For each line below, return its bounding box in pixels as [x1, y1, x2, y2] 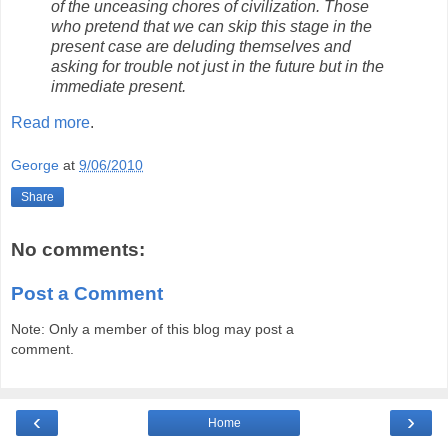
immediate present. [51, 77, 186, 95]
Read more [11, 113, 90, 131]
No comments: [11, 239, 145, 261]
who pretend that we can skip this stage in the [51, 17, 372, 35]
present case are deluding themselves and [51, 37, 351, 55]
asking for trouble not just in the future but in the [51, 57, 384, 75]
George [11, 157, 59, 174]
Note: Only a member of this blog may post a [11, 321, 294, 338]
